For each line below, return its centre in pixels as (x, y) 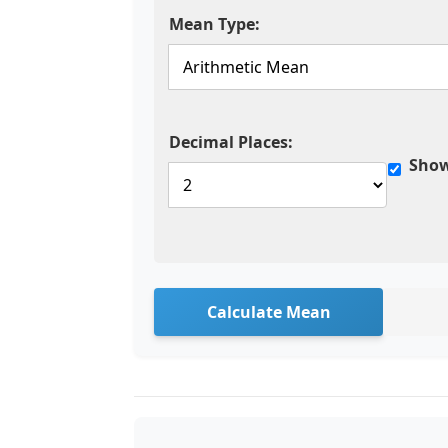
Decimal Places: (231, 142)
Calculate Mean (268, 312)
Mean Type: (214, 24)
